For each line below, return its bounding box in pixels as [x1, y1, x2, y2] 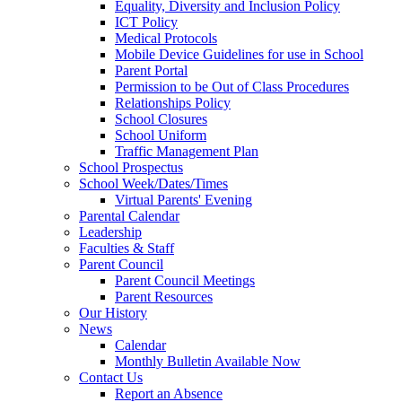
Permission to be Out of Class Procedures [115, 78, 349, 94]
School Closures [115, 110, 207, 127]
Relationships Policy [115, 94, 231, 110]
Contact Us [79, 369, 143, 385]
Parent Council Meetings [115, 272, 255, 288]
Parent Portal [115, 62, 188, 78]
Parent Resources [115, 288, 213, 304]
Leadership [79, 223, 142, 240]
